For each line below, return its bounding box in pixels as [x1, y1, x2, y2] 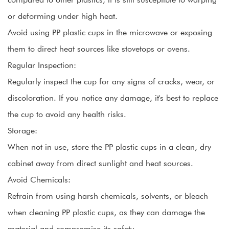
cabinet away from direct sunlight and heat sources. [8, 157, 193, 168]
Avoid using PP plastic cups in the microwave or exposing [8, 27, 212, 37]
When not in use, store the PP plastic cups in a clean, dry [8, 141, 211, 152]
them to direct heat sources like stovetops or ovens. [8, 43, 190, 54]
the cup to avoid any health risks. [8, 108, 126, 119]
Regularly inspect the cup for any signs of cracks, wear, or [8, 76, 215, 86]
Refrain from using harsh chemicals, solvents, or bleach [8, 190, 208, 201]
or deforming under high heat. [8, 10, 118, 21]
